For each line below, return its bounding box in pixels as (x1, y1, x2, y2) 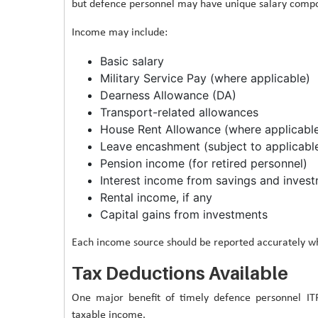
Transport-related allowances (99, 104, 258, 119)
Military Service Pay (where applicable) (99, 70, 310, 85)
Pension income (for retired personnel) (99, 155, 307, 170)
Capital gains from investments (99, 207, 268, 221)
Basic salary (99, 53, 164, 68)
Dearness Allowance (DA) (99, 87, 236, 102)
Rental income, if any (99, 190, 212, 204)
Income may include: (71, 26, 168, 38)
